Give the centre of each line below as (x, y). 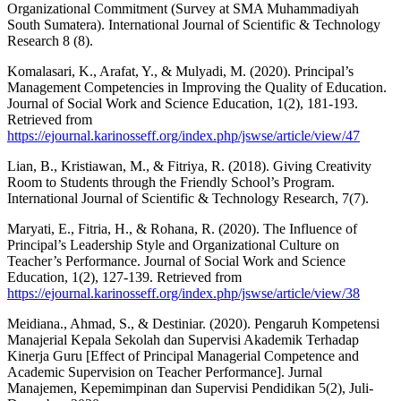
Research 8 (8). (50, 40)
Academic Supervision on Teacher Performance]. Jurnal (165, 371)
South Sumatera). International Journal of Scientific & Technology (194, 24)
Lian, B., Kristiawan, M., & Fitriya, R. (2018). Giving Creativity (189, 166)
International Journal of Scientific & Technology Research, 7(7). (188, 198)
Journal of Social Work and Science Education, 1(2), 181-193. (183, 103)
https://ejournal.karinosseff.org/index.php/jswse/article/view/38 (183, 293)
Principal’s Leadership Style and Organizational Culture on (173, 244)
